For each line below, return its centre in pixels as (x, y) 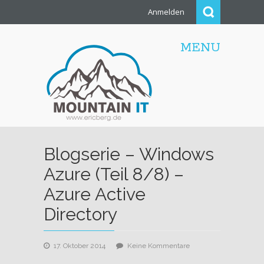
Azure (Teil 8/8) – (114, 174)
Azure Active (95, 194)
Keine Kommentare (159, 245)
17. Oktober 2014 (80, 245)
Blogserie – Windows (129, 154)
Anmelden (166, 12)
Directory (80, 214)
